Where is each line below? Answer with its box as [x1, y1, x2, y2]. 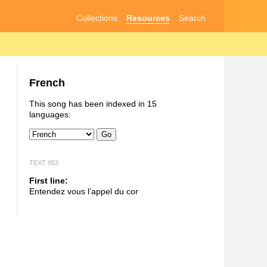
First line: [29, 175, 68, 185]
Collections [76, 13, 117, 23]
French [29, 77, 65, 89]
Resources [126, 13, 170, 23]
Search [179, 13, 206, 23]
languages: [29, 110, 71, 120]
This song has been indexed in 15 [29, 99, 157, 109]
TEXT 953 [29, 159, 58, 166]
